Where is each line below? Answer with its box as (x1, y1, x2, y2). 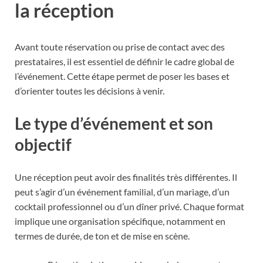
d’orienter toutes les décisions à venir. (15, 85, 164, 96)
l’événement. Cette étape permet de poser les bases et (15, 70, 230, 82)
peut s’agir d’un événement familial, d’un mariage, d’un (15, 186, 230, 197)
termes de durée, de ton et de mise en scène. (15, 230, 190, 241)
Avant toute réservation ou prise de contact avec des (15, 41, 225, 52)
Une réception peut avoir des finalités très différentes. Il (15, 171, 237, 183)
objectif (15, 134, 72, 154)
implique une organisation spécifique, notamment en (15, 215, 225, 227)
